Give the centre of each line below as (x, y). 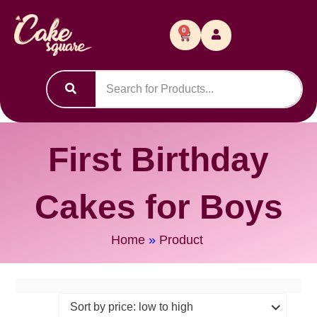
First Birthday (158, 160)
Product (181, 240)
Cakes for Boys (158, 207)
